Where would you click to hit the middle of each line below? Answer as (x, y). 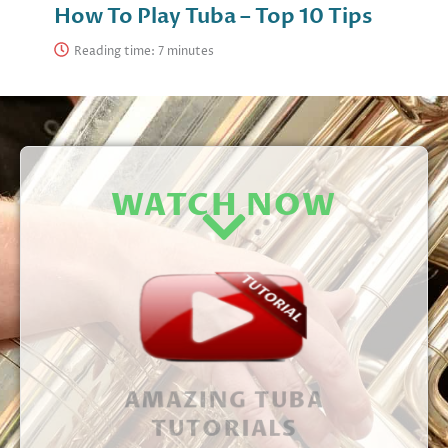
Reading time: (116, 51)
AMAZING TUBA (224, 399)
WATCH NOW (224, 205)
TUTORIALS (224, 429)
